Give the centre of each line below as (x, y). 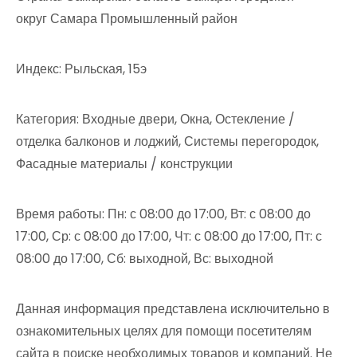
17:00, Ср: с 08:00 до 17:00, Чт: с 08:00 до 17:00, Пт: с (169, 236)
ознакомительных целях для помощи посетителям (164, 331)
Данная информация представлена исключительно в (173, 309)
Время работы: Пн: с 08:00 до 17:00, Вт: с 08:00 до (163, 214)
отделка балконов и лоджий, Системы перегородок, (167, 141)
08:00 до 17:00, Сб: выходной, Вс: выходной (145, 259)
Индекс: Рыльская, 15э (81, 69)
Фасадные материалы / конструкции (124, 164)
